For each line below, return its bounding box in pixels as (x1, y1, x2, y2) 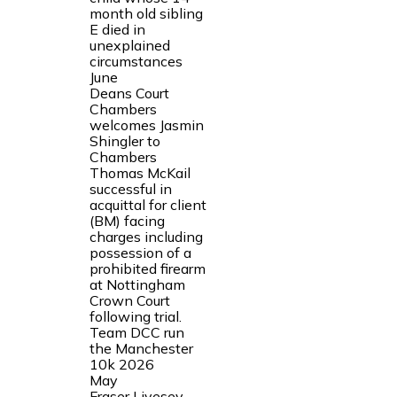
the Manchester (89, 339, 193, 357)
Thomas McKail (89, 163, 191, 182)
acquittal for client (89, 195, 206, 214)
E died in (89, 19, 145, 38)
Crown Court (89, 291, 170, 309)
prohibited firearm (89, 259, 206, 277)
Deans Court (89, 83, 169, 102)
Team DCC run (89, 323, 184, 341)
